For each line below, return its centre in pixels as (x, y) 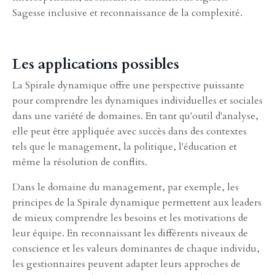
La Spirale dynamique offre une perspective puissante (128, 85)
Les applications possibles (96, 64)
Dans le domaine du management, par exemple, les (126, 187)
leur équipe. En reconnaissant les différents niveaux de (130, 233)
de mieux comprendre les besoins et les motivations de (130, 218)
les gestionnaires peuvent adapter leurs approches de (126, 264)
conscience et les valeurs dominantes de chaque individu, (136, 248)
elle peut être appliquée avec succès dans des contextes (130, 131)
